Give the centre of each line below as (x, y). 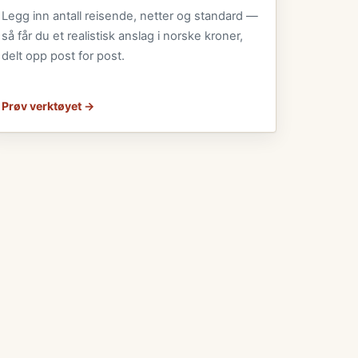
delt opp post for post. (64, 56)
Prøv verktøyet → (48, 105)
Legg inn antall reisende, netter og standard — (130, 16)
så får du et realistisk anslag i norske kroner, (123, 36)
